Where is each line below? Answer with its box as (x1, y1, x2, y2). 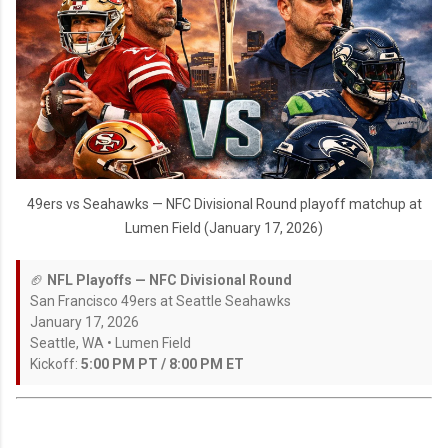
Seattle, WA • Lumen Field (30, 334, 191, 351)
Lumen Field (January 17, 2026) (125, 219, 323, 236)
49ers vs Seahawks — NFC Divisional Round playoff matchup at (26, 195, 422, 212)
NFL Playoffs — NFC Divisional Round (47, 271, 292, 288)
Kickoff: (30, 355, 81, 372)
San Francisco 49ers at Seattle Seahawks (30, 292, 291, 309)
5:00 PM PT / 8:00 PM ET (81, 355, 244, 372)
